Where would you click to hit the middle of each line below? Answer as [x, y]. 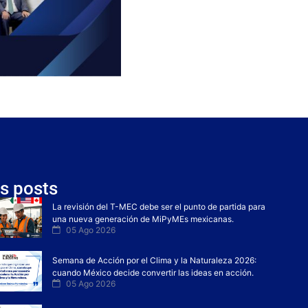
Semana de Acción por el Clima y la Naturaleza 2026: [155, 261]
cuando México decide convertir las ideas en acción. [153, 273]
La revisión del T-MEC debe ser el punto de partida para [159, 207]
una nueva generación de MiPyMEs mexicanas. [143, 219]
